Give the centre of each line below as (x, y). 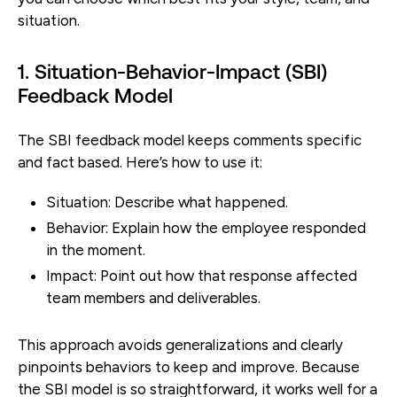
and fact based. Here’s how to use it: (142, 162)
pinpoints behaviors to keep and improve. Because (189, 366)
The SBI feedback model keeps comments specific (190, 140)
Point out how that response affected (227, 275)
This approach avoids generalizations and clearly (180, 344)
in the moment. (96, 249)
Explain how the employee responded (237, 227)
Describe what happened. (199, 202)
